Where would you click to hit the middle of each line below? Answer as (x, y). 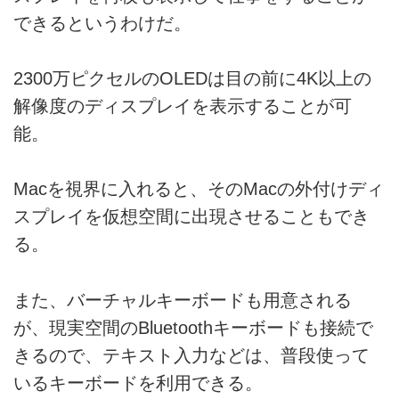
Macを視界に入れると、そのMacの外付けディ (199, 189)
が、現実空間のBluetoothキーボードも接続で (193, 327)
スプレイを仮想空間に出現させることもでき (191, 217)
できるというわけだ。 (102, 23)
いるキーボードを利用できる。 (138, 383)
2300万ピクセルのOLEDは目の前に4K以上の (192, 79)
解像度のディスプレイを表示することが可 (183, 106)
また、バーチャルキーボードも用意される (183, 300)
